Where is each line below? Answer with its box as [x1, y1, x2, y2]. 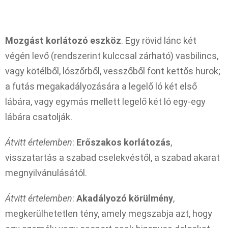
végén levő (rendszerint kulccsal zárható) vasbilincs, [5, 50, 218, 61]
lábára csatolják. [5, 111, 72, 122]
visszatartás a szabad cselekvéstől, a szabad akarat [5, 152, 220, 163]
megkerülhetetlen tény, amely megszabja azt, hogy [5, 208, 212, 219]
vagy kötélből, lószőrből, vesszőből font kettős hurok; [5, 65, 220, 76]
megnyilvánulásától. [5, 167, 87, 178]
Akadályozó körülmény [76, 192, 173, 204]
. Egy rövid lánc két [121, 35, 196, 46]
